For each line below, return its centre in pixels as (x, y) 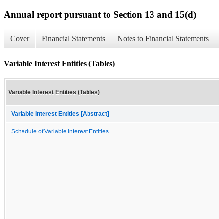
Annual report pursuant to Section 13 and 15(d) (100, 14)
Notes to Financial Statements (163, 39)
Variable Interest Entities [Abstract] (60, 114)
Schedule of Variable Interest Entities (60, 131)
